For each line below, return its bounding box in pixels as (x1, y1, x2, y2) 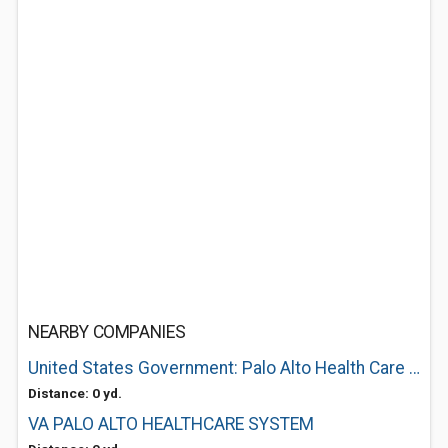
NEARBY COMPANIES (28, 322, 186, 342)
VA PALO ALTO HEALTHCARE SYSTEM (28, 414, 314, 434)
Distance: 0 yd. (28, 385, 122, 401)
